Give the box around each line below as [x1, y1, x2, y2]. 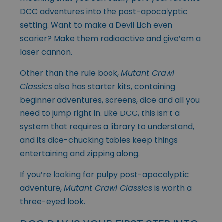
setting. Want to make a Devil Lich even [20, 19, 172, 31]
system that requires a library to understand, [20, 120, 194, 132]
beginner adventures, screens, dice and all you [20, 94, 200, 106]
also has [52, 80, 88, 92]
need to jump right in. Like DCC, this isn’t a [20, 107, 180, 119]
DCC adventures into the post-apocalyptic [20, 5, 188, 17]
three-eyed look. [20, 195, 85, 207]
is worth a [152, 182, 192, 194]
